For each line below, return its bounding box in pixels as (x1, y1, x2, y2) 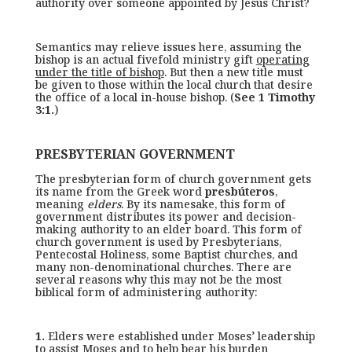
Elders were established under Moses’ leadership (44, 328, 315, 343)
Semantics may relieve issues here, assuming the (35, 39, 302, 54)
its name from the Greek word (35, 184, 205, 199)
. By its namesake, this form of (120, 196, 285, 211)
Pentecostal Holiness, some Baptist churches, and (35, 247, 298, 262)
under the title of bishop (35, 64, 164, 79)
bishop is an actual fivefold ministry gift (35, 52, 256, 67)
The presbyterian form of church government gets (35, 171, 311, 186)
